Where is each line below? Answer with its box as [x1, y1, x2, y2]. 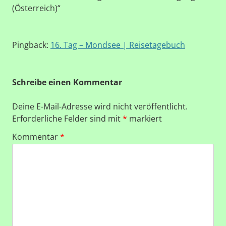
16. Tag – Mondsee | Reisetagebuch [50, 39, 185, 50]
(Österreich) [12, 2, 58, 14]
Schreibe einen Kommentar [12, 76, 122, 88]
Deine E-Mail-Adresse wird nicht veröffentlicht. [12, 100, 188, 112]
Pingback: [12, 39, 50, 50]
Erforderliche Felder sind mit [12, 112, 123, 124]
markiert [127, 112, 162, 124]
